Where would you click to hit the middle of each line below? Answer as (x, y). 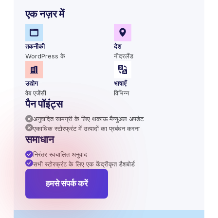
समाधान (40, 139)
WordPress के (45, 56)
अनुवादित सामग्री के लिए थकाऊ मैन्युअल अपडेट (88, 118)
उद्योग (32, 83)
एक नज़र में (45, 14)
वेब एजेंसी (36, 93)
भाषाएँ (120, 83)
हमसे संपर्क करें (67, 183)
